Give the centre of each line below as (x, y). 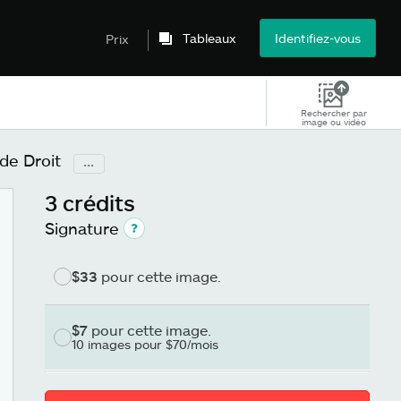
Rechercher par (334, 112)
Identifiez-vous (318, 38)
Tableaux (209, 38)
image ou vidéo (334, 121)
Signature (82, 228)
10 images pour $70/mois (145, 344)
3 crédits (90, 203)
